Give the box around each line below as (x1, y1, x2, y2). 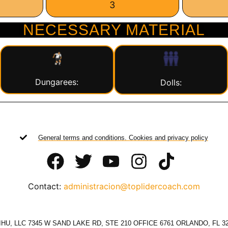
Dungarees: (35, 76, 79, 87)
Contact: (28, 181, 64, 191)
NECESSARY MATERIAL (23, 21, 205, 38)
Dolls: (160, 77, 182, 88)
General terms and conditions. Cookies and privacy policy (38, 133, 208, 141)
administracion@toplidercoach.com (64, 181, 200, 191)
